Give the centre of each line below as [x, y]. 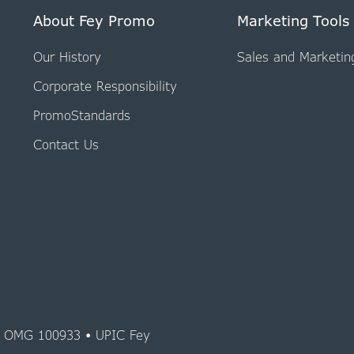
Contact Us [66, 144]
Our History [67, 57]
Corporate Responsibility [105, 87]
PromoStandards [81, 115]
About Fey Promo [94, 20]
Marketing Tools [293, 20]
